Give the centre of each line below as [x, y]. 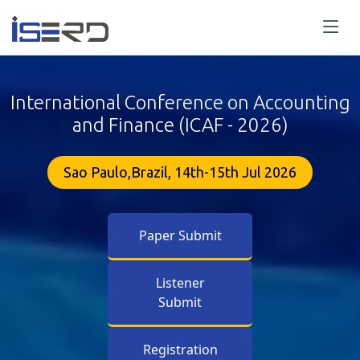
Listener [180, 283]
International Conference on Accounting [180, 103]
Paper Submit [180, 236]
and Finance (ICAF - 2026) [180, 125]
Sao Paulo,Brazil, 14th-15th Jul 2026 [180, 172]
